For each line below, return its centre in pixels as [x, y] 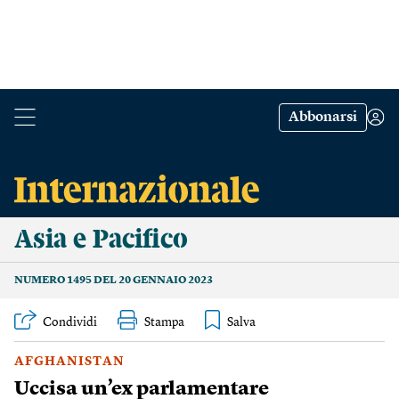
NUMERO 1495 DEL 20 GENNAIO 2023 [114, 281]
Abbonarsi [323, 118]
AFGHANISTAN [69, 362]
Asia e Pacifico [101, 240]
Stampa [164, 322]
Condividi [70, 322]
